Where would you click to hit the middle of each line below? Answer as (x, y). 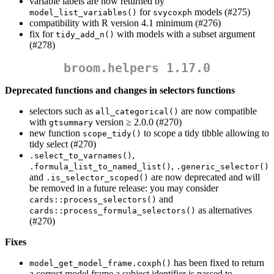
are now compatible (218, 111)
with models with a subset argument (185, 34)
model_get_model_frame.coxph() (100, 264)
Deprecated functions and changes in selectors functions (120, 91)
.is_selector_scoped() (97, 178)
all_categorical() (137, 112)
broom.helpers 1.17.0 (137, 68)
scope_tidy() (112, 134)
